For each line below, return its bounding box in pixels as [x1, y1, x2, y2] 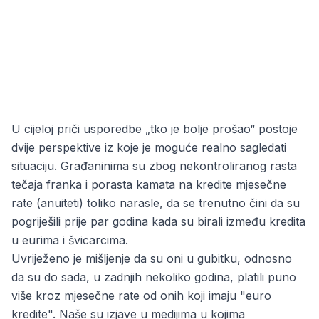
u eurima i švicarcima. [11, 233, 128, 247]
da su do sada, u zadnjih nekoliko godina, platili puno [11, 270, 296, 284]
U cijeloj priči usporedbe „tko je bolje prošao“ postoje [11, 122, 298, 136]
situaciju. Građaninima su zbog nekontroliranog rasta [11, 159, 297, 173]
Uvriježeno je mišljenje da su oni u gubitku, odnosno [11, 251, 292, 266]
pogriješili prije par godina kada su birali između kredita [11, 214, 305, 229]
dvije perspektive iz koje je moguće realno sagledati [11, 140, 286, 155]
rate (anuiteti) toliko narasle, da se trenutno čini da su [11, 196, 300, 210]
